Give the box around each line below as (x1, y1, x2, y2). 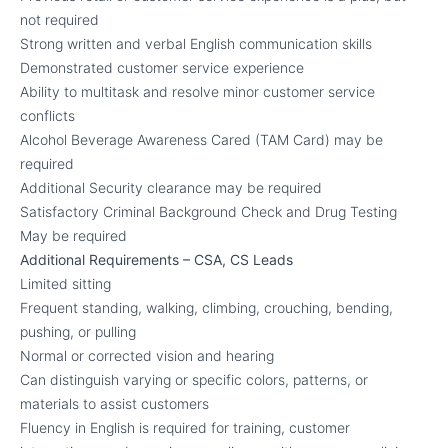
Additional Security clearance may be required (20, 179, 322, 196)
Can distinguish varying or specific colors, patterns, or (20, 371, 368, 388)
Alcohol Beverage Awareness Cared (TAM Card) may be (20, 131, 383, 148)
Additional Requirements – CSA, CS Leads (20, 251, 293, 268)
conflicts (20, 107, 75, 124)
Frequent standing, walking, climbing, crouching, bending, (20, 299, 393, 316)
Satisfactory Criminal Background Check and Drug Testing (20, 203, 397, 220)
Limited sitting (20, 275, 111, 292)
